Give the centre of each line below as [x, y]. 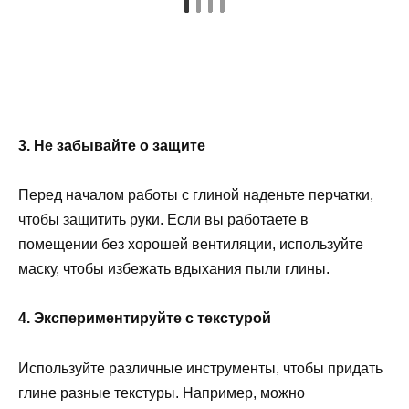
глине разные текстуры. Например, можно [162, 393]
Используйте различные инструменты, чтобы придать [200, 368]
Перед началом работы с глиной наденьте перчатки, [196, 195]
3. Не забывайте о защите [112, 145]
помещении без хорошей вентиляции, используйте [191, 245]
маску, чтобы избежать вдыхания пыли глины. [174, 269]
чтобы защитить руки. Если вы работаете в [163, 220]
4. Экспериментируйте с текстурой [145, 319]
